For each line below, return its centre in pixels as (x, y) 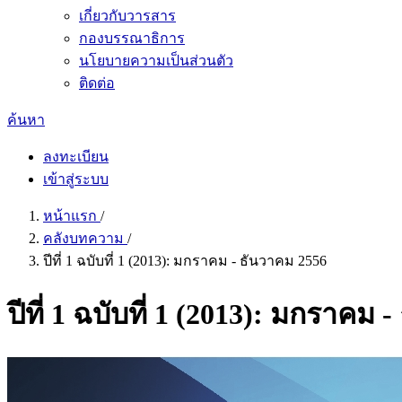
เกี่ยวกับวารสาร (127, 16)
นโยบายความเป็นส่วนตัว (156, 61)
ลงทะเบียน (76, 157)
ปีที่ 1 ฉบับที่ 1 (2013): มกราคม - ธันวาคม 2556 (185, 261)
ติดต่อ (97, 83)
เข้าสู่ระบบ (76, 179)
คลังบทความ (85, 238)
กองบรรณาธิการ (132, 38)
